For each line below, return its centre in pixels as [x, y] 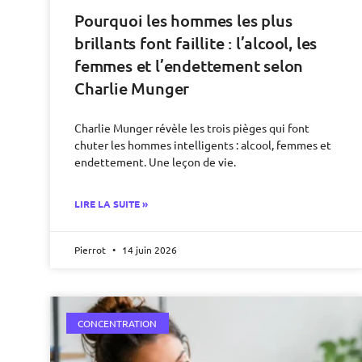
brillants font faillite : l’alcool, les [196, 42]
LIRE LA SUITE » [111, 203]
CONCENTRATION [118, 323]
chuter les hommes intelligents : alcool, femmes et [203, 144]
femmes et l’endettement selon [189, 65]
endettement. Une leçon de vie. [155, 161]
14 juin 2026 [148, 249]
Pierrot [91, 249]
